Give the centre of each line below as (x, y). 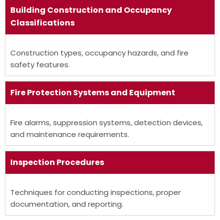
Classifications (42, 23)
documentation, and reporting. (67, 204)
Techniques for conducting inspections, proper (96, 192)
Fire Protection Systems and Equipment (93, 92)
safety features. (40, 64)
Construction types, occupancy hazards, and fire (99, 53)
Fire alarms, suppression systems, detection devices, (107, 122)
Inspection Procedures (57, 162)
